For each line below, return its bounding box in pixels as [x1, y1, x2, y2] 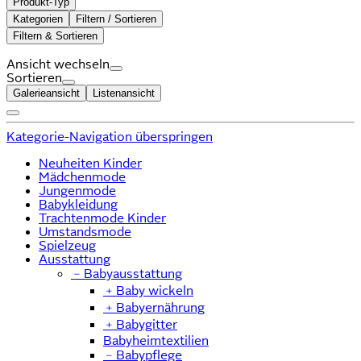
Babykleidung [39, 197, 118, 211]
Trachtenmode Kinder [39, 210, 166, 225]
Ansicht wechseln [6, 56, 110, 71]
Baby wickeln [116, 283, 193, 297]
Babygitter [116, 317, 177, 331]
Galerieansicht [13, 86, 80, 99]
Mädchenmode [39, 169, 126, 184]
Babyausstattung [84, 266, 182, 280]
